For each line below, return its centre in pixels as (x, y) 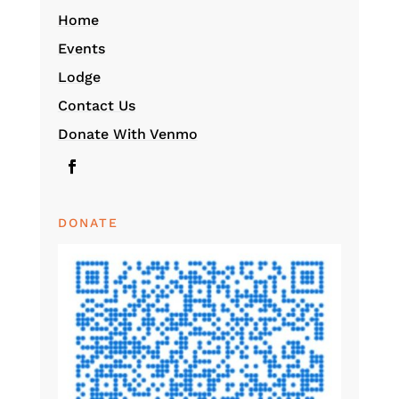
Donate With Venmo (127, 134)
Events (81, 49)
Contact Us (96, 106)
